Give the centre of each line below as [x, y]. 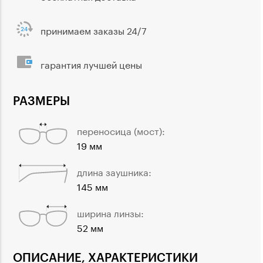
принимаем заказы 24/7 [94, 30]
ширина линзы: [110, 213]
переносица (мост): [121, 130]
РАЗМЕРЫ [41, 100]
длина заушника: [114, 171]
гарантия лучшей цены [91, 64]
